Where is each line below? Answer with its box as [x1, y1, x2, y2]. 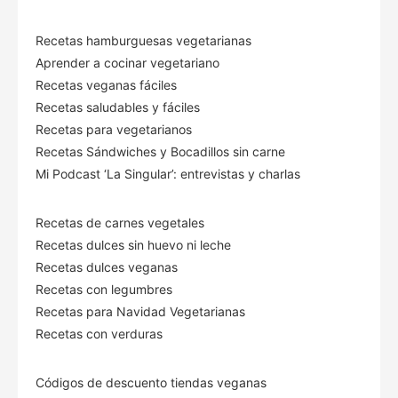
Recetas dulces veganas [36, 259, 178, 275]
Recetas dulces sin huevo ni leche [36, 236, 231, 252]
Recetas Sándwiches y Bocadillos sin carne [36, 143, 285, 159]
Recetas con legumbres [36, 281, 172, 297]
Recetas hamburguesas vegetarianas [36, 32, 251, 48]
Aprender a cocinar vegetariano [36, 54, 219, 70]
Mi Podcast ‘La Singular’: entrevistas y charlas [36, 165, 300, 181]
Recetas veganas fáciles [36, 76, 177, 92]
